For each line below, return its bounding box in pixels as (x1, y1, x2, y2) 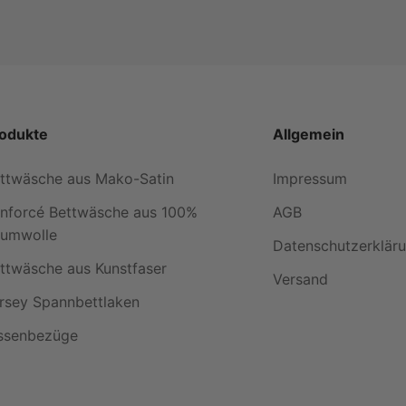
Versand (272, 270, 328, 288)
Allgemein (272, 125, 344, 143)
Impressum (272, 169, 347, 188)
